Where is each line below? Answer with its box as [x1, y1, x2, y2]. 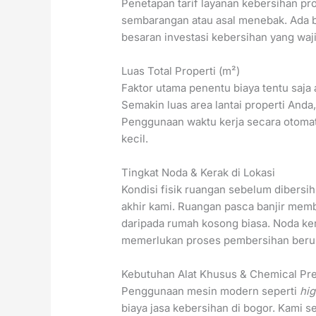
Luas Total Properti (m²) [121, 64, 241, 78]
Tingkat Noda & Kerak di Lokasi [121, 166, 276, 180]
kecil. [121, 132, 149, 146]
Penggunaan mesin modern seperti [121, 284, 300, 298]
